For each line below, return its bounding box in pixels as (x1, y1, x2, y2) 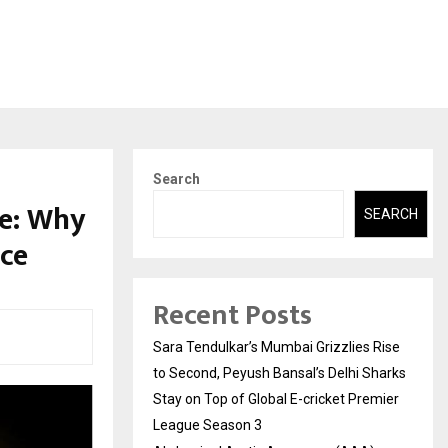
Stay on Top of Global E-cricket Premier (153, 391, 399, 408)
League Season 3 (153, 417, 262, 434)
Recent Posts (153, 292, 312, 340)
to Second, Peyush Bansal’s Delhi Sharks (153, 365, 406, 382)
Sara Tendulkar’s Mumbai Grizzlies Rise (153, 339, 400, 356)
